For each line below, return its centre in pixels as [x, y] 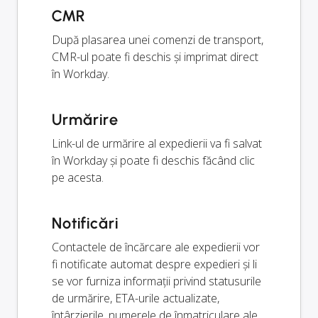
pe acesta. [78, 178]
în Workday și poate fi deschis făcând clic [153, 161]
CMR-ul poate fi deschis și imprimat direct [155, 57]
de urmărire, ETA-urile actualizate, [136, 298]
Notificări [85, 224]
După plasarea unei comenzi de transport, [158, 40]
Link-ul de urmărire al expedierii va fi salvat [157, 144]
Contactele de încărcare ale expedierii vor [156, 247]
